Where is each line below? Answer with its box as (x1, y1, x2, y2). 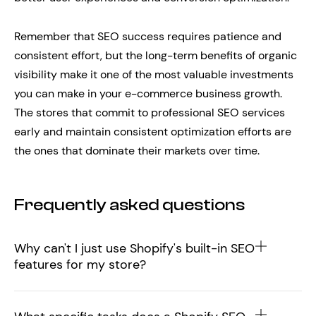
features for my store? (14, 256, 146, 273)
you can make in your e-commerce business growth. (14, 86, 282, 101)
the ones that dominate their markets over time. (14, 143, 260, 158)
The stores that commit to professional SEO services (14, 105, 285, 120)
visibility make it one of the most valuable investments (14, 67, 293, 82)
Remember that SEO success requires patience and (14, 29, 281, 44)
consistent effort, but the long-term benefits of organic (14, 48, 297, 63)
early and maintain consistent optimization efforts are (14, 124, 291, 139)
